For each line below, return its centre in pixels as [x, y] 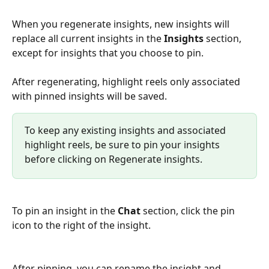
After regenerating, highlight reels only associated [127, 82]
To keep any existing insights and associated [126, 131]
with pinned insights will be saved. [91, 96]
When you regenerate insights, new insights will [122, 24]
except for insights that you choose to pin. [109, 53]
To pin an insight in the [65, 210]
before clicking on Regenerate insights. [115, 159]
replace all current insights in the [88, 38]
